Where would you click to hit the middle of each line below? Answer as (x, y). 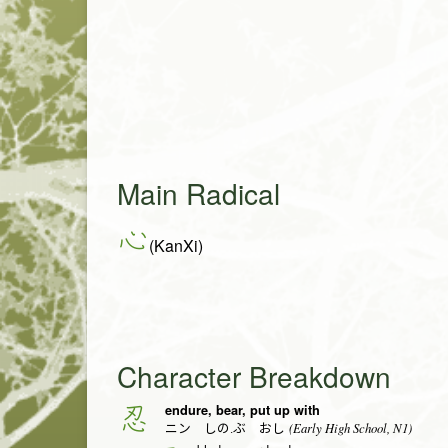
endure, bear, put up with (242, 410)
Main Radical (198, 193)
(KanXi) (176, 246)
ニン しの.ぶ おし (225, 428)
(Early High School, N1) (348, 427)
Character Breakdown (254, 376)
